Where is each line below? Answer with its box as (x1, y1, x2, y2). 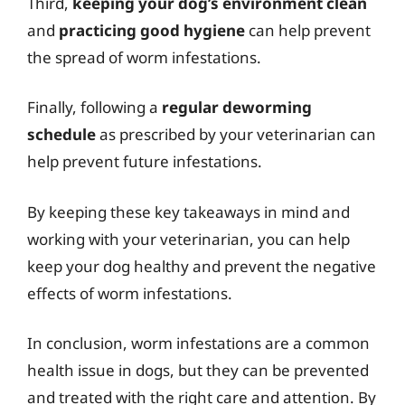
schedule (27, 124, 96, 145)
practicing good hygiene (59, 19, 245, 41)
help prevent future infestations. (27, 151, 262, 172)
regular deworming (162, 97, 312, 118)
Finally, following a (27, 97, 162, 118)
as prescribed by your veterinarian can (96, 124, 376, 145)
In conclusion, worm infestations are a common (27, 333, 370, 353)
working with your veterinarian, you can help (27, 228, 350, 250)
